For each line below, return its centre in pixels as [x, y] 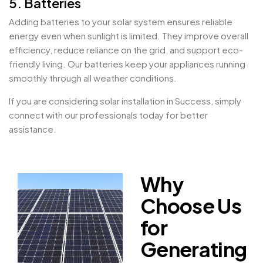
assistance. [33, 129]
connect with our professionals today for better [108, 115]
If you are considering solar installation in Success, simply [125, 101]
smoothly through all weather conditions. [93, 78]
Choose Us [191, 206]
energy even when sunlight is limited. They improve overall [129, 36]
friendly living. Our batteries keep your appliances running [127, 64]
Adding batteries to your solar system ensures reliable [121, 22]
